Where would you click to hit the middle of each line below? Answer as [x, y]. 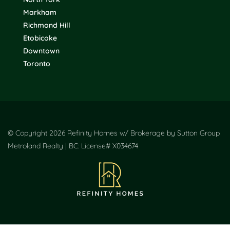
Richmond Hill [47, 25]
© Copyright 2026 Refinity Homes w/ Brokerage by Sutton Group [114, 133]
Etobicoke [40, 38]
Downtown [41, 51]
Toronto [37, 64]
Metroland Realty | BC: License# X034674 [73, 146]
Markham [40, 13]
